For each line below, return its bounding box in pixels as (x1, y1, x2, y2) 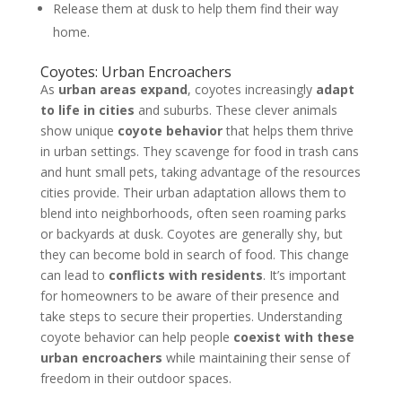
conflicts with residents (108, 267, 263, 284)
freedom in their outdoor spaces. (39, 370, 232, 388)
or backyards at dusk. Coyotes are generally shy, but (39, 225, 343, 243)
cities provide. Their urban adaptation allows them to (39, 184, 346, 202)
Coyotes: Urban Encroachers (39, 62, 232, 83)
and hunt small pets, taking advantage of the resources (39, 163, 361, 181)
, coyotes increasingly (187, 81, 316, 99)
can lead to (39, 267, 109, 284)
